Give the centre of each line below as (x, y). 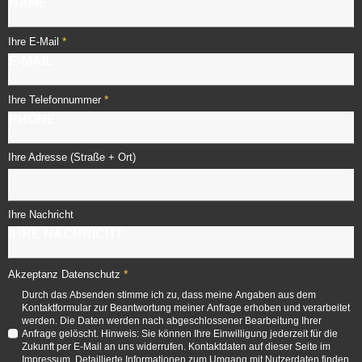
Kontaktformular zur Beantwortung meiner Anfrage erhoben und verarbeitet (186, 308)
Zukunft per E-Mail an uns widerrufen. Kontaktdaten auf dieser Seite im (176, 347)
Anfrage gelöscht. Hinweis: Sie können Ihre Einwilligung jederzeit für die (180, 334)
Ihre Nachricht (41, 215)
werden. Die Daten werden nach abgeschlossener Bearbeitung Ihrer (172, 321)
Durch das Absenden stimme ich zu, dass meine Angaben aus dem (169, 295)
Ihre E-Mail (34, 42)
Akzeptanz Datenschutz (64, 275)
